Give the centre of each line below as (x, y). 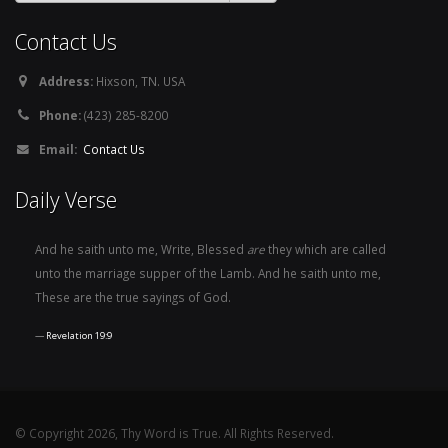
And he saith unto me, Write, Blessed (141, 249)
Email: (58, 149)
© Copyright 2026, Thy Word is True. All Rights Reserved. (174, 433)
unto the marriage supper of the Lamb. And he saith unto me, (208, 273)
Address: (66, 81)
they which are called (325, 249)
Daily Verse (66, 199)
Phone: (60, 115)
